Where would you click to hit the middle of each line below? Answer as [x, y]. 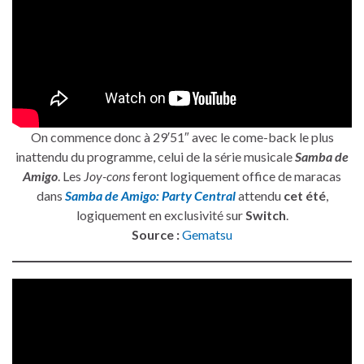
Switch [265, 215]
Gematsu [207, 235]
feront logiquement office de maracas [236, 176]
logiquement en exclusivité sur [160, 215]
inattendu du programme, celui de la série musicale [155, 157]
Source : [156, 235]
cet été [304, 196]
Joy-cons [107, 176]
